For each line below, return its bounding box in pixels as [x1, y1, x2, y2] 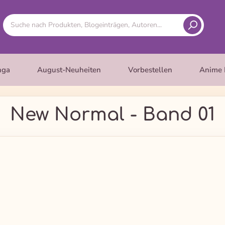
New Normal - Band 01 [10, 104, 215, 125]
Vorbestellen [128, 65, 172, 75]
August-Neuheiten [37, 65, 101, 75]
